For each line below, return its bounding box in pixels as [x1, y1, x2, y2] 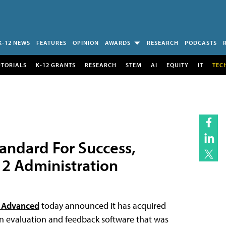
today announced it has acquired [39, 199, 166, 211]
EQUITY [166, 61, 189, 69]
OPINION [73, 39, 99, 46]
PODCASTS [185, 39, 217, 46]
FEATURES [36, 39, 67, 46]
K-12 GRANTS [35, 61, 76, 69]
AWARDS [105, 39, 131, 46]
